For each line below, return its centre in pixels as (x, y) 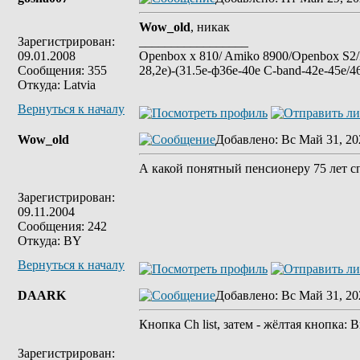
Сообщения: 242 (62, 226)
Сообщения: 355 (62, 70)
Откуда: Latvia (57, 85)
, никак (210, 27)
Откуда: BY (50, 241)
